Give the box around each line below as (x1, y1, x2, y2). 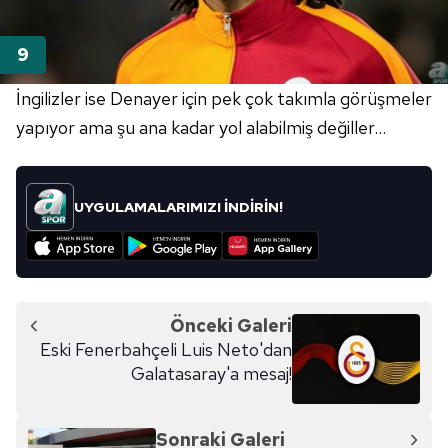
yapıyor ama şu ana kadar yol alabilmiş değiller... (16, 115, 386, 139)
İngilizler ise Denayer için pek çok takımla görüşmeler (16, 86, 432, 110)
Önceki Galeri (170, 313, 292, 337)
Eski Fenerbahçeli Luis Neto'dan (40, 337, 292, 361)
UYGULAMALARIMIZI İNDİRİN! (74, 197, 283, 216)
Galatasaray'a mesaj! (131, 361, 292, 385)
